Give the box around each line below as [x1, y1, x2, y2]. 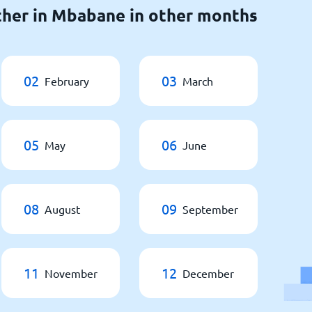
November [45, 266, 97, 280]
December [182, 266, 234, 280]
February [45, 74, 89, 88]
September [182, 202, 238, 216]
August [45, 202, 80, 216]
